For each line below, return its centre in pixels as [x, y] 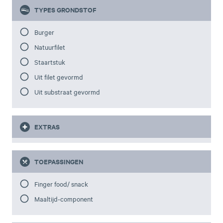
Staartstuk [50, 61]
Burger [45, 32]
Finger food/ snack [61, 183]
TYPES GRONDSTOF [66, 9]
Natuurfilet [50, 47]
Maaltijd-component [64, 198]
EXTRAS [47, 126]
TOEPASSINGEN [59, 161]
